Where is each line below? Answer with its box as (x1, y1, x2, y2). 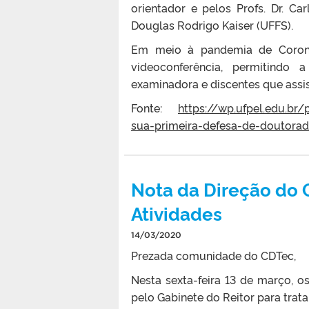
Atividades (131, 200, 222, 225)
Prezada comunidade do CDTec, (131, 247, 296, 263)
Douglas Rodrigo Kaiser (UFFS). (131, 17, 293, 32)
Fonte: (131, 99, 178, 115)
